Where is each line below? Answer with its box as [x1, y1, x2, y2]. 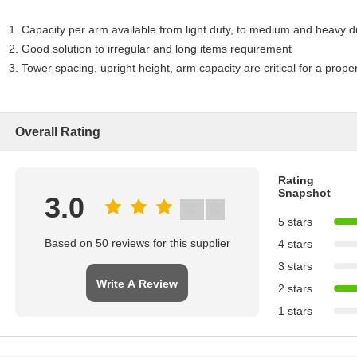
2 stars [278, 282, 312, 295]
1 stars [278, 304, 312, 317]
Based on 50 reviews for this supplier [44, 237, 230, 249]
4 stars [278, 237, 312, 250]
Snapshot [278, 186, 331, 199]
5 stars [278, 215, 312, 228]
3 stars [278, 260, 312, 273]
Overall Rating [15, 125, 100, 139]
